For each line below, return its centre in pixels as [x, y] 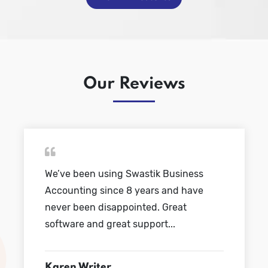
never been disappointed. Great [115, 207]
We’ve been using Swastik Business [124, 173]
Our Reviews [134, 84]
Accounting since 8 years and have [124, 190]
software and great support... [110, 224]
